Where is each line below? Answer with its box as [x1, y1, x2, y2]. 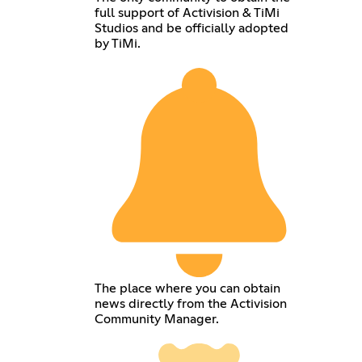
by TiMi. [94, 36, 141, 50]
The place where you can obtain [94, 281, 280, 295]
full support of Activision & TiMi [94, 6, 280, 19]
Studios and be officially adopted [94, 21, 288, 35]
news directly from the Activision [94, 297, 287, 310]
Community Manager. [94, 312, 219, 326]
